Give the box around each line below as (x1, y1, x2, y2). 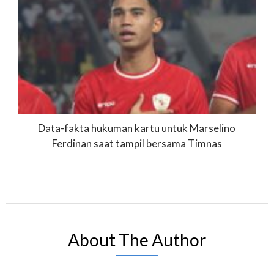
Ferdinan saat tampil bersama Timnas (51, 137, 222, 150)
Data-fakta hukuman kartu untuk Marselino (38, 122, 236, 135)
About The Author (67, 229, 206, 251)
